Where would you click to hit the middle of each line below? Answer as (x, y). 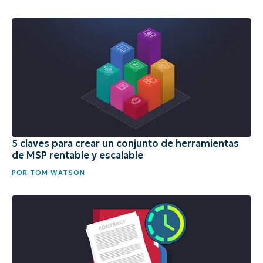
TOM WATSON (56, 172)
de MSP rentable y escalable (77, 155)
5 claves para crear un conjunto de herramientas (125, 143)
